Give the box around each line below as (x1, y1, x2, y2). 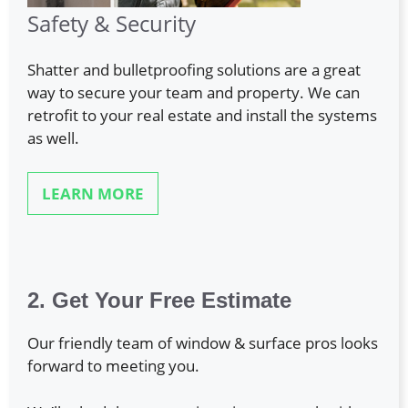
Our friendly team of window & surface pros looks (27, 332, 378, 354)
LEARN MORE (42, 183, 144, 205)
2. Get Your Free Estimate (27, 288, 291, 313)
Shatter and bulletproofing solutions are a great (27, 58, 361, 80)
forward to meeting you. (27, 355, 199, 377)
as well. (27, 127, 79, 148)
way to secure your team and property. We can (27, 81, 360, 103)
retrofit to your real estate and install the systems (27, 104, 377, 126)
